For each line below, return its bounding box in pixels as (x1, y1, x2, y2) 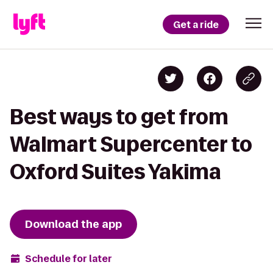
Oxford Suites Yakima (10, 160, 221, 183)
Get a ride (173, 18, 219, 31)
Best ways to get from (10, 105, 229, 128)
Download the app (25, 217, 122, 232)
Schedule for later (25, 252, 112, 265)
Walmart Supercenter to (10, 133, 252, 155)
